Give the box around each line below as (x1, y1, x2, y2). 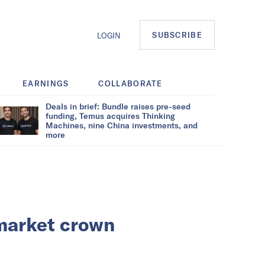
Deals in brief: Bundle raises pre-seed (46, 101, 190, 111)
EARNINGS (22, 78, 69, 88)
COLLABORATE (98, 78, 163, 88)
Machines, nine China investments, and (46, 119, 198, 130)
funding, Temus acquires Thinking (46, 110, 175, 121)
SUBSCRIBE (152, 30, 202, 40)
